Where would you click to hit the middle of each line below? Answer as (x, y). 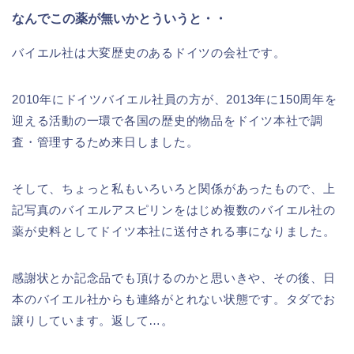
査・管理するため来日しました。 (105, 142)
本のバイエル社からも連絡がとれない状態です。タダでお (174, 299)
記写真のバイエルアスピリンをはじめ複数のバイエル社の (174, 210)
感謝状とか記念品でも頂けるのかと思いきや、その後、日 (174, 278)
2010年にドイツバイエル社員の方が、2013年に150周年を (175, 100)
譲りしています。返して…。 (93, 321)
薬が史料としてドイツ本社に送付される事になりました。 (174, 232)
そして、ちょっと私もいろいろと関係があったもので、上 (174, 189)
